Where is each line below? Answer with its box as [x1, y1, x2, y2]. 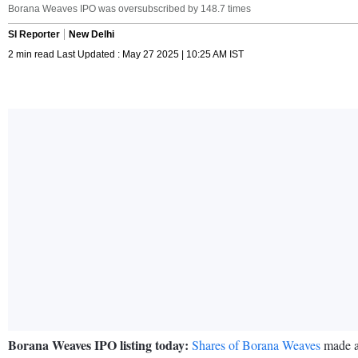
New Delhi [69, 28, 114, 40]
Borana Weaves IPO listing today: [8, 335, 189, 354]
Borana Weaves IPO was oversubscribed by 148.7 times [8, 2, 251, 14]
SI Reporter [8, 28, 60, 40]
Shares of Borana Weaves [192, 336, 320, 353]
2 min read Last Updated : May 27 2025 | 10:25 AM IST [8, 48, 244, 60]
